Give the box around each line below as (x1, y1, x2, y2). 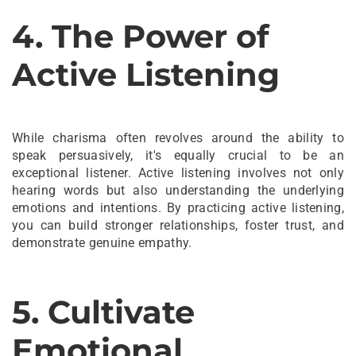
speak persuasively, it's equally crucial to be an (12, 147, 344, 163)
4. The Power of (12, 16, 269, 56)
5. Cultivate (12, 292, 195, 331)
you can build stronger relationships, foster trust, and (12, 217, 344, 233)
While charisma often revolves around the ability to (12, 130, 344, 145)
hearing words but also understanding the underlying (12, 182, 344, 198)
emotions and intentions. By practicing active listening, (12, 199, 344, 215)
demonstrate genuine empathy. (12, 234, 192, 250)
